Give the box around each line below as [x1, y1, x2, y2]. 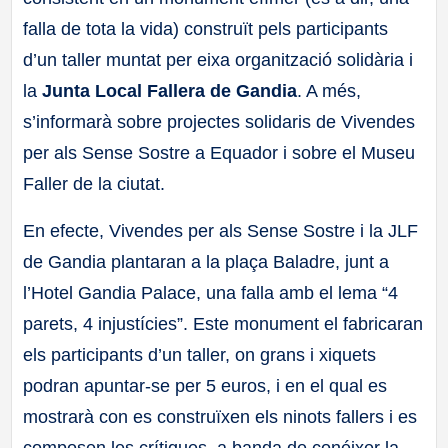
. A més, [297, 80, 362, 101]
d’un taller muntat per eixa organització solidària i [23, 49, 414, 70]
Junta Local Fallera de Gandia [42, 80, 298, 101]
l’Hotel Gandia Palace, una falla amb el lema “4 [23, 283, 399, 304]
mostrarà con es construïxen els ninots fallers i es [23, 407, 418, 428]
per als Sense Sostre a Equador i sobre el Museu [23, 142, 416, 163]
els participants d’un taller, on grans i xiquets [23, 345, 377, 366]
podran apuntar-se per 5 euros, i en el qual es [23, 376, 388, 397]
